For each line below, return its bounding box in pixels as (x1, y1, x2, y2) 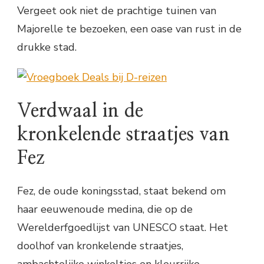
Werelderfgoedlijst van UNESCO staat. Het (17, 220, 228, 235)
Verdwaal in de (17, 101, 143, 120)
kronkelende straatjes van (17, 124, 230, 144)
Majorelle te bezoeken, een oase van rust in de (17, 22, 242, 37)
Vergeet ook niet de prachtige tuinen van (17, 4, 216, 18)
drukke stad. (17, 40, 77, 55)
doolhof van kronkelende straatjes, (17, 238, 183, 253)
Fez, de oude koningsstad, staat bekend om (17, 183, 226, 198)
